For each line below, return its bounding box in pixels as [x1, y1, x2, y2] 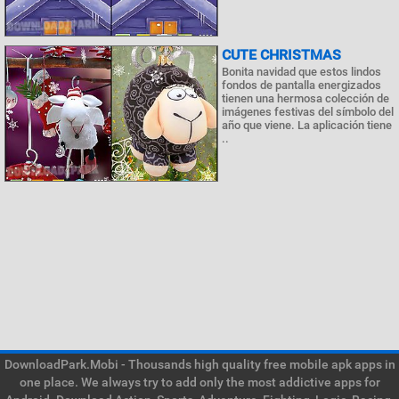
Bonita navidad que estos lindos [222, 65, 381, 79]
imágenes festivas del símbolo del [222, 105, 394, 119]
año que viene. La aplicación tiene [222, 118, 392, 133]
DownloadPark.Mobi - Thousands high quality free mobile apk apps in [4, 357, 395, 372]
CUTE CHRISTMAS [222, 46, 341, 64]
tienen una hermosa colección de [222, 92, 389, 106]
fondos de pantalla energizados [222, 78, 381, 93]
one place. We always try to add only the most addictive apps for [19, 375, 380, 390]
